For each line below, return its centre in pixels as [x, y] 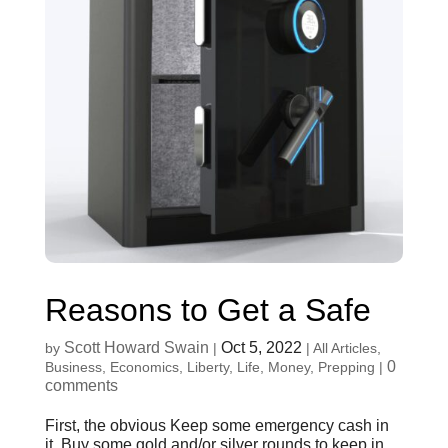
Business [73, 367]
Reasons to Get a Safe [207, 310]
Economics [144, 367]
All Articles [344, 348]
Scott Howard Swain [136, 348]
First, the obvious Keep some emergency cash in [216, 426]
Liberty [207, 367]
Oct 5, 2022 [261, 348]
